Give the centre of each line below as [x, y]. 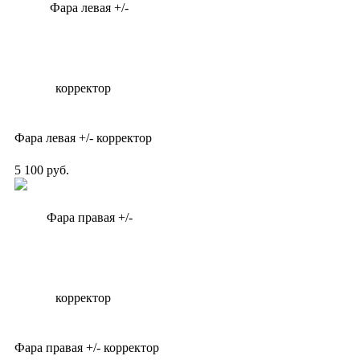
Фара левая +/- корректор [83, 137]
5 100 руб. [42, 170]
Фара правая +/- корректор [87, 347]
